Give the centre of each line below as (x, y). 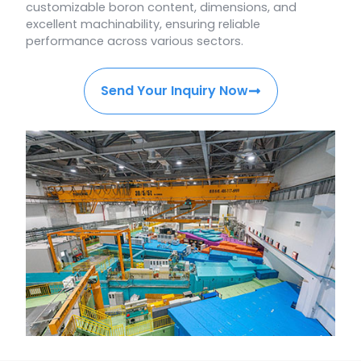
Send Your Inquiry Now (174, 90)
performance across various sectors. (135, 41)
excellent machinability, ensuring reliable (143, 24)
